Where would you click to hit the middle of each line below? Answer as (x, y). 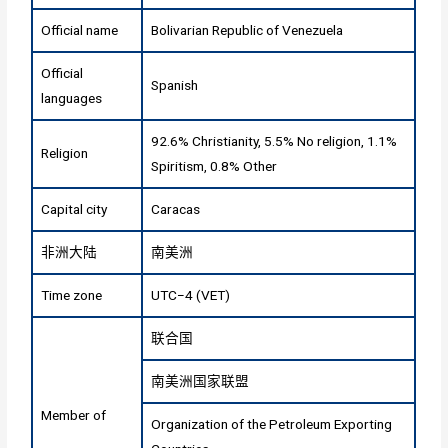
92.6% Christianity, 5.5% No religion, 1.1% (274, 140)
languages (72, 97)
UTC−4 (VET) (191, 294)
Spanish (175, 84)
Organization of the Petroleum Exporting (272, 423)
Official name (80, 29)
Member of (74, 414)
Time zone (72, 294)
